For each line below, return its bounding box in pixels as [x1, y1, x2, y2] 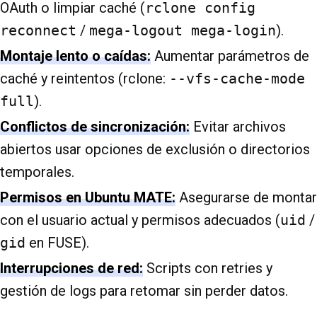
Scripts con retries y [143, 260, 272, 277]
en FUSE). [25, 234, 89, 252]
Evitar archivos [190, 118, 286, 136]
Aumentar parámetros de [151, 47, 309, 65]
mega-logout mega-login [89, 22, 276, 40]
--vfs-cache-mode [169, 70, 305, 88]
